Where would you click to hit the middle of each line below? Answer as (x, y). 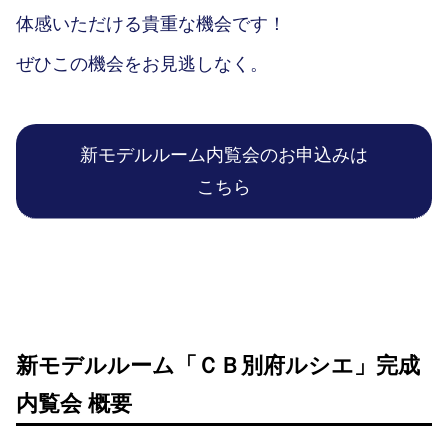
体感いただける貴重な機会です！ (151, 24)
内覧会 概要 (74, 404)
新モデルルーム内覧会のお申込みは (224, 155)
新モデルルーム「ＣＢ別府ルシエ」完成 (218, 366)
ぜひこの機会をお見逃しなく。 (142, 64)
